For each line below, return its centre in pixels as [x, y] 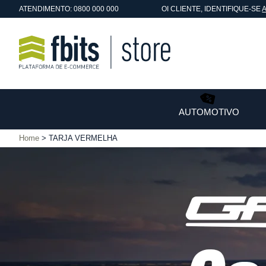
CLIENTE [186, 9]
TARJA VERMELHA [83, 138]
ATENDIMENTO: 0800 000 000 [69, 9]
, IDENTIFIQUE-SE [232, 9]
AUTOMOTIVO [209, 112]
